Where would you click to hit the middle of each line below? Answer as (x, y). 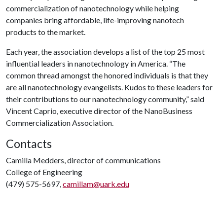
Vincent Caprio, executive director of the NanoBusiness (99, 111)
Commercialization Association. (60, 123)
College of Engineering (44, 172)
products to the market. (46, 32)
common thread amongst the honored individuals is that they (107, 75)
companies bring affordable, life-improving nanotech (95, 20)
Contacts (29, 144)
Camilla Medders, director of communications (83, 160)
